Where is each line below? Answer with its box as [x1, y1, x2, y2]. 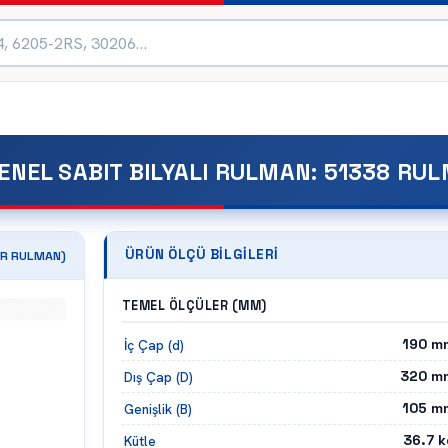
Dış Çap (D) [123, 367, 193, 386]
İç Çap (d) [123, 335, 184, 354]
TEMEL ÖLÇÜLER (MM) [121, 298, 267, 314]
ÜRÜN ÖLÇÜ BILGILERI [124, 246, 279, 263]
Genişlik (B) [123, 399, 192, 418]
